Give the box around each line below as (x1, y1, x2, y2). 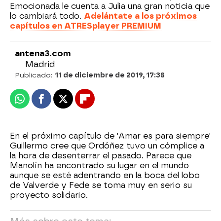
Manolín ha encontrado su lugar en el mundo (10, 161, 189, 170)
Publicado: (15, 71, 55, 79)
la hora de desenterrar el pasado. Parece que (10, 151, 191, 160)
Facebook (40, 98, 79, 108)
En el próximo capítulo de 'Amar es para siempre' (10, 131, 211, 141)
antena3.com (15, 49, 71, 58)
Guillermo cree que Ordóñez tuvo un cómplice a (10, 141, 204, 150)
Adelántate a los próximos (84, 11, 197, 21)
